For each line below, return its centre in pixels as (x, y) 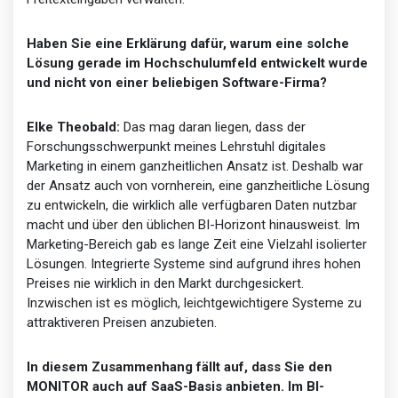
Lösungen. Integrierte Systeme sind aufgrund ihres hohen (194, 263)
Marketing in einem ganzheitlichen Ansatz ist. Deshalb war (195, 166)
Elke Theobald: (73, 127)
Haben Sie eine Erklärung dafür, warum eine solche (188, 43)
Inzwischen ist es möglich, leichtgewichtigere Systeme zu (194, 302)
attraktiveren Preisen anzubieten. (122, 322)
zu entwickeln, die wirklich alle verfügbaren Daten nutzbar (192, 205)
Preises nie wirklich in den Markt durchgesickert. (165, 283)
